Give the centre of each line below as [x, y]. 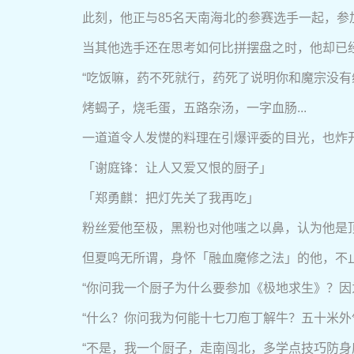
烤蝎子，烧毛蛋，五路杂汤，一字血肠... [194, 108]
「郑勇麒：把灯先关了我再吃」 [171, 198]
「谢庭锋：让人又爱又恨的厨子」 [177, 168]
